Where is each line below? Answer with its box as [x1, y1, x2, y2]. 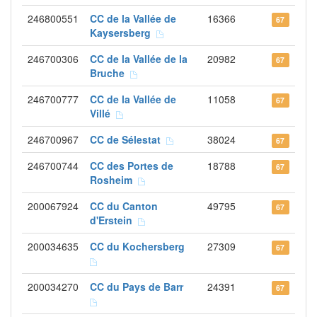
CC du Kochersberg [90, 239, 190, 253]
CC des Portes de [90, 158, 173, 173]
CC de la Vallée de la [90, 52, 188, 66]
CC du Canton [90, 199, 158, 213]
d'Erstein [90, 213, 138, 227]
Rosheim [90, 173, 138, 187]
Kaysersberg [90, 25, 156, 40]
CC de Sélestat [90, 132, 166, 146]
